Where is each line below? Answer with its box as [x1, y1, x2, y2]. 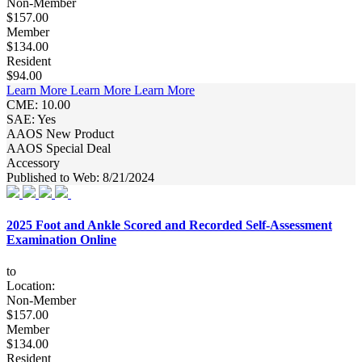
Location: [6, 279, 55, 293]
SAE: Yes [6, 112, 56, 126]
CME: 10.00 [6, 97, 70, 112]
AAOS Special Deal [6, 141, 111, 155]
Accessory [6, 155, 60, 170]
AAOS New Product [6, 126, 114, 141]
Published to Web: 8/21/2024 [6, 170, 154, 184]
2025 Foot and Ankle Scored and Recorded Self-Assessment [6, 217, 332, 232]
